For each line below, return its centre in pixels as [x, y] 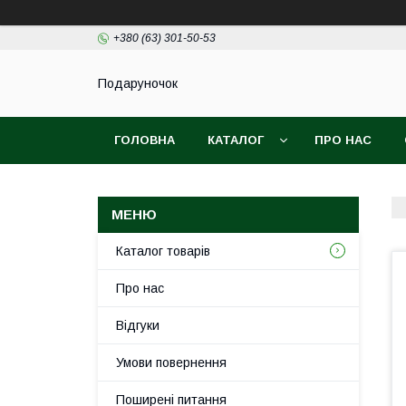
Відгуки [138, 325]
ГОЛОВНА [145, 140]
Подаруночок [138, 84]
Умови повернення [171, 362]
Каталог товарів [163, 251]
